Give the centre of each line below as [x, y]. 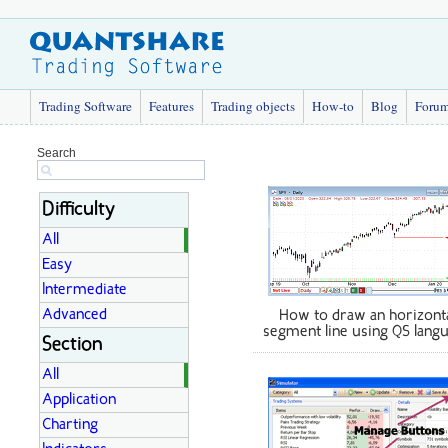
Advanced [74, 315]
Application [79, 400]
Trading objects [253, 106]
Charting [70, 425]
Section [72, 345]
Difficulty [78, 210]
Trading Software [85, 106]
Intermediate [84, 290]
